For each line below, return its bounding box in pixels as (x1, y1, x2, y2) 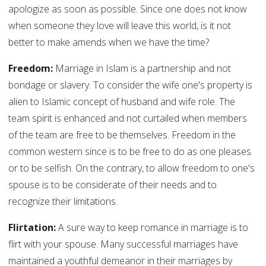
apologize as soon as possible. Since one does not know (8, 2, 247, 16)
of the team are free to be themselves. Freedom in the (8, 128, 236, 142)
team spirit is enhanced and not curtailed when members (8, 112, 247, 125)
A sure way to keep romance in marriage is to (58, 221, 248, 235)
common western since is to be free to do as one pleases (8, 145, 251, 159)
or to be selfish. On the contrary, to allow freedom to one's (8, 161, 255, 175)
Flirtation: (8, 221, 58, 235)
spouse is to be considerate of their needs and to (8, 178, 217, 192)
